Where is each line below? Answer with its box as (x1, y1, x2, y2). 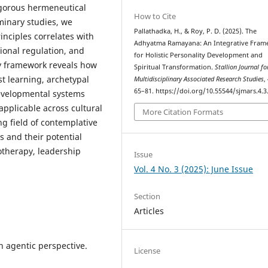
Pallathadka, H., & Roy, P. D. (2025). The (134, 26, 257, 35)
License (134, 245, 161, 257)
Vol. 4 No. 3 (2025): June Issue (134, 163, 254, 175)
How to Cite (134, 10, 176, 22)
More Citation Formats (142, 106, 224, 118)
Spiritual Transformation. (134, 62, 215, 71)
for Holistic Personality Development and (134, 50, 263, 59)
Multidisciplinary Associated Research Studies (134, 74, 264, 83)
